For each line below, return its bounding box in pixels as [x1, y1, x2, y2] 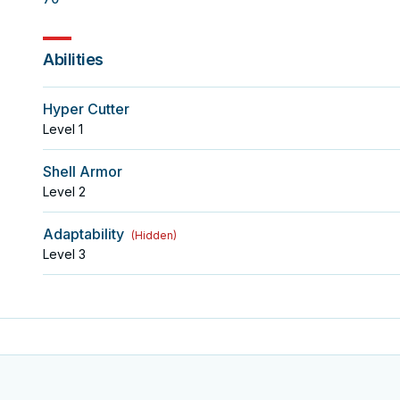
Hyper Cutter [43, 100, 129, 118]
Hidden [135, 229, 173, 242]
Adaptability [43, 225, 124, 243]
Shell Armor [43, 162, 122, 180]
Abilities [43, 50, 104, 69]
